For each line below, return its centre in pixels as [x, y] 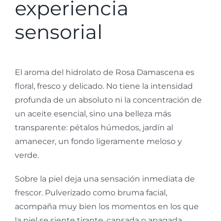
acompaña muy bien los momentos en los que [107, 207]
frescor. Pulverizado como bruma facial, [91, 193]
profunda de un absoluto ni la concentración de [108, 100]
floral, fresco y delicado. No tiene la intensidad [104, 86]
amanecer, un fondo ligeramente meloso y [98, 142]
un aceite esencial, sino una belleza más [93, 114]
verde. [27, 155]
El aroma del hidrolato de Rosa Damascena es [105, 73]
